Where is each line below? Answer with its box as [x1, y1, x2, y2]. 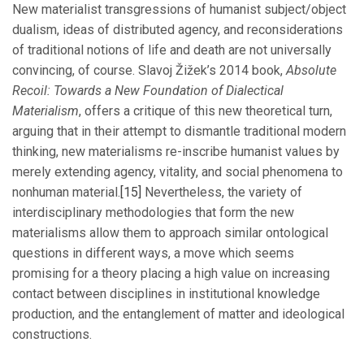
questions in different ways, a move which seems [12, 245, 294, 262]
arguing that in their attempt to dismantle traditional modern [12, 123, 346, 140]
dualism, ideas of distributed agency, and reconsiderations [12, 22, 343, 38]
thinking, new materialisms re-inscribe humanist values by [12, 144, 340, 160]
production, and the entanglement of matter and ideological [12, 306, 344, 323]
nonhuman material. [12, 184, 120, 201]
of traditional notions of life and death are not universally [12, 42, 331, 58]
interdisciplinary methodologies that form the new [12, 205, 294, 221]
